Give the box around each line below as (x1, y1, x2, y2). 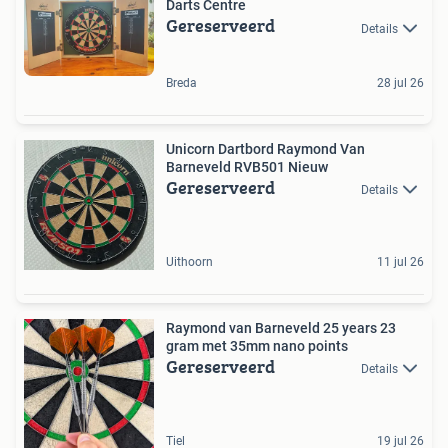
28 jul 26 (377, 75, 424, 90)
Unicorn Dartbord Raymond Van (166, 140, 365, 157)
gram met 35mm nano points (166, 337, 348, 354)
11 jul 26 (377, 254, 424, 269)
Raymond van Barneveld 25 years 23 (166, 319, 396, 336)
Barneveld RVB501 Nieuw (166, 158, 328, 175)
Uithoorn (166, 254, 213, 269)
